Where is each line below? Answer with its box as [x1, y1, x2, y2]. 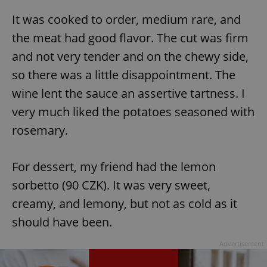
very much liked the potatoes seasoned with [12, 104, 254, 120]
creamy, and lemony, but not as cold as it [12, 195, 237, 212]
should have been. [12, 214, 112, 231]
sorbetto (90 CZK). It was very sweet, [12, 177, 210, 194]
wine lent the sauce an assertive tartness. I [12, 85, 245, 102]
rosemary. [12, 122, 68, 139]
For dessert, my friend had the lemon [12, 159, 216, 175]
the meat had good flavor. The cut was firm [12, 30, 249, 46]
